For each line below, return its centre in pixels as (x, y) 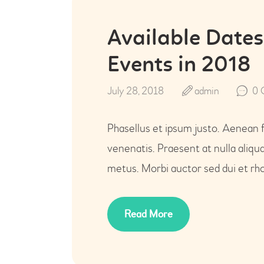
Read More (148, 214)
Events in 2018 (179, 65)
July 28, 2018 (136, 91)
